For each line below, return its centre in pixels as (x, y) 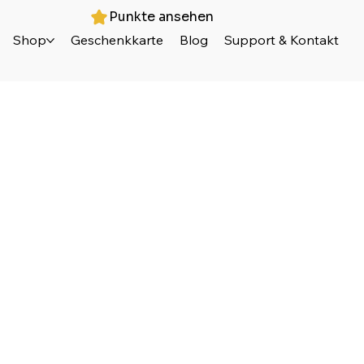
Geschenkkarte (117, 40)
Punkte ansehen (162, 17)
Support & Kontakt (282, 40)
